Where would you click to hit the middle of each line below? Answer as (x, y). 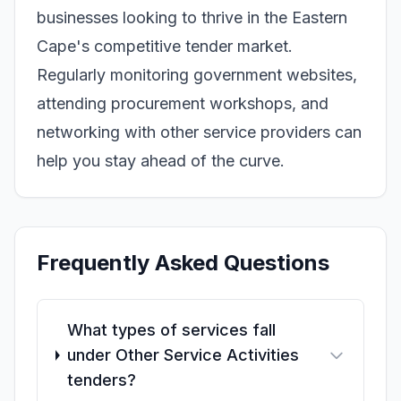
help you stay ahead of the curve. (161, 161)
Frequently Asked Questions (183, 263)
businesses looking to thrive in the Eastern (192, 17)
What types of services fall (171, 330)
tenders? (101, 380)
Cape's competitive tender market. (165, 46)
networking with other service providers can (199, 132)
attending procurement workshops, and (183, 103)
